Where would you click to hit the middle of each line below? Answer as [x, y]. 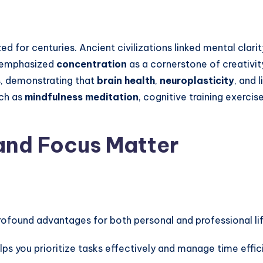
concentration [92, 64]
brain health [126, 80]
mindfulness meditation [82, 97]
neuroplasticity [197, 80]
